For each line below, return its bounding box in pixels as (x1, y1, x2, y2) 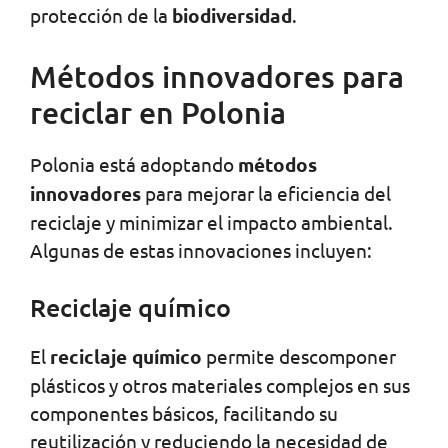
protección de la (30, 3, 172, 28)
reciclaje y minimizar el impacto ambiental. (30, 210, 393, 235)
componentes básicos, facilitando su (30, 401, 338, 426)
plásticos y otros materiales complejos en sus (30, 373, 410, 398)
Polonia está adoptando (30, 152, 238, 177)
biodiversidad (172, 3, 292, 29)
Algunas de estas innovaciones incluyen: (30, 238, 372, 263)
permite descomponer (202, 344, 396, 369)
